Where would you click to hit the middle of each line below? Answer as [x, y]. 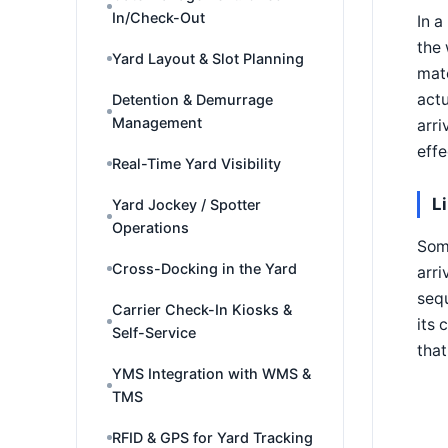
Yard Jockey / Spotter [186, 204]
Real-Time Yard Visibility [196, 163]
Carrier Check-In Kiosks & [202, 309]
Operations [150, 227]
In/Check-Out [158, 17]
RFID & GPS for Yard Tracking [212, 437]
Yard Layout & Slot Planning [208, 58]
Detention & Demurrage [192, 99]
